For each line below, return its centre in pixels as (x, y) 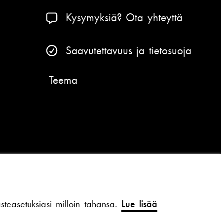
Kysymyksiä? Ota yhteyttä (124, 17)
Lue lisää (139, 204)
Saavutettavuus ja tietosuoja (128, 50)
